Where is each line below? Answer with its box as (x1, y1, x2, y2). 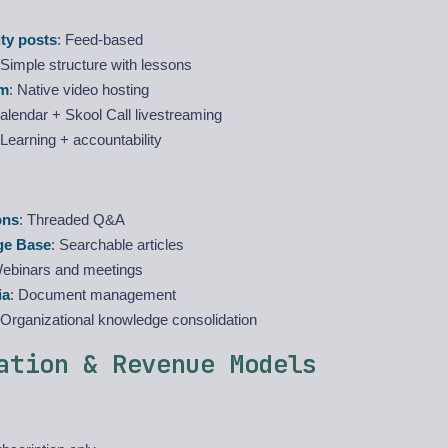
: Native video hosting (9, 81, 149, 98)
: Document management (10, 286, 176, 303)
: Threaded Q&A (19, 211, 125, 228)
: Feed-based (57, 31, 143, 48)
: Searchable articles (51, 236, 184, 253)
